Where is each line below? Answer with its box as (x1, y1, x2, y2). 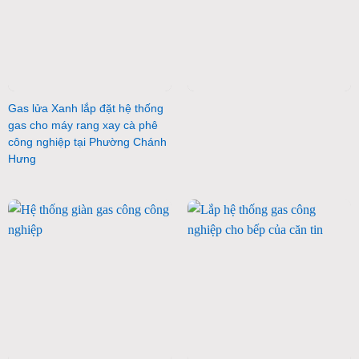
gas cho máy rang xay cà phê (7, 119, 158, 131)
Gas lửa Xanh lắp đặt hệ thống (7, 102, 163, 115)
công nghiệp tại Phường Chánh (7, 135, 167, 148)
